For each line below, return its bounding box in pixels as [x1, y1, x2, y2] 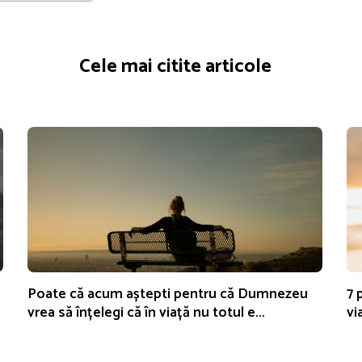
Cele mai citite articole [78, 50, 271, 82]
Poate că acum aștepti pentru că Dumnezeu [27, 282, 308, 307]
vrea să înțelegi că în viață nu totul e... [27, 301, 265, 326]
